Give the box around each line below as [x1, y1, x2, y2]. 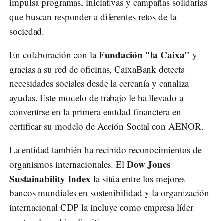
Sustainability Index [9, 171, 91, 185]
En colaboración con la [9, 48, 99, 61]
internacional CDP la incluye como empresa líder [9, 200, 193, 213]
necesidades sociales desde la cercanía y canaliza [9, 76, 189, 89]
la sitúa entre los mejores [91, 172, 185, 184]
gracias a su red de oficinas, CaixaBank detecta [9, 62, 184, 75]
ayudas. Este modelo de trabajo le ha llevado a [9, 91, 183, 104]
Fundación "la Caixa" [99, 47, 190, 61]
